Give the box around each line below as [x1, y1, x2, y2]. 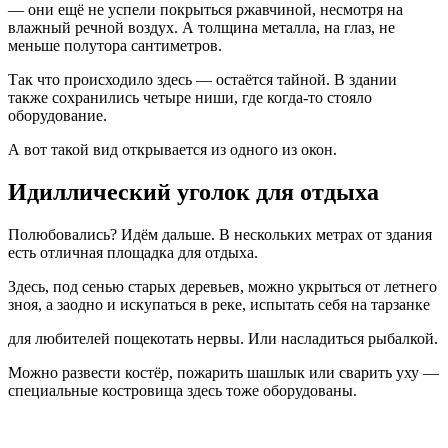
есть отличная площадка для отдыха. [8, 244, 258, 262]
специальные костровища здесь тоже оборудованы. [8, 382, 357, 400]
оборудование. [8, 107, 107, 125]
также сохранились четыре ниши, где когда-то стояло [8, 89, 372, 107]
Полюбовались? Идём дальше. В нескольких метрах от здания [8, 226, 432, 244]
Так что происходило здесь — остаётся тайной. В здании [8, 71, 397, 89]
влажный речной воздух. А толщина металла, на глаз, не [8, 19, 395, 37]
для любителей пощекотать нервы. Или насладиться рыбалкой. [8, 330, 438, 348]
